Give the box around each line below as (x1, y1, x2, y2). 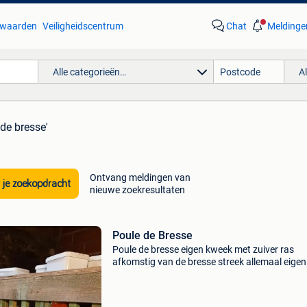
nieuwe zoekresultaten (89, 184, 185, 195)
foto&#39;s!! (112, 269, 166, 280)
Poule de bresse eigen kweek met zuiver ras (112, 244, 294, 255)
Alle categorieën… (52, 66, 126, 77)
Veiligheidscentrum (42, 21, 123, 32)
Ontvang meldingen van (89, 172, 191, 183)
